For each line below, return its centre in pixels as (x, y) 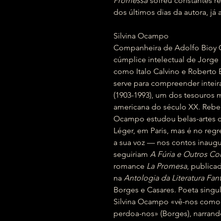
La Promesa (167, 166)
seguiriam (132, 154)
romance (130, 166)
